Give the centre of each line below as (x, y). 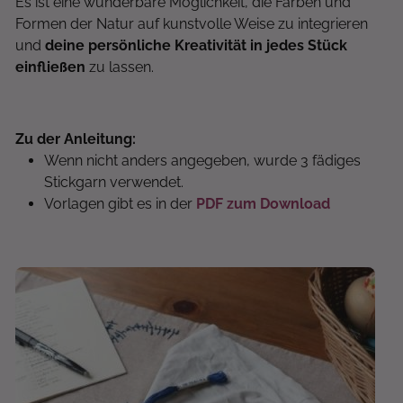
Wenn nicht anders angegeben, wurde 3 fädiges (202, 161)
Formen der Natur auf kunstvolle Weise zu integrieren (192, 24)
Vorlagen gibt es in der (120, 204)
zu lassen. (120, 67)
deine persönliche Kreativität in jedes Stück (196, 45)
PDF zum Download (263, 204)
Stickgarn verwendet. (114, 182)
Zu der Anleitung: (76, 139)
